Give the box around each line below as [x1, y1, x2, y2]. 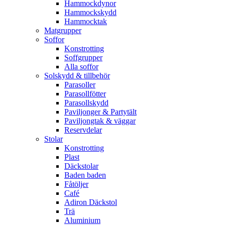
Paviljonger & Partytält [64, 107, 137, 116]
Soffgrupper [64, 53, 102, 62]
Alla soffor [64, 62, 98, 71]
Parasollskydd [64, 98, 108, 107]
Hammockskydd [64, 8, 117, 17]
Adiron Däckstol [64, 197, 117, 206]
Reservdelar [64, 125, 102, 134]
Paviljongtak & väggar [64, 116, 136, 125]
